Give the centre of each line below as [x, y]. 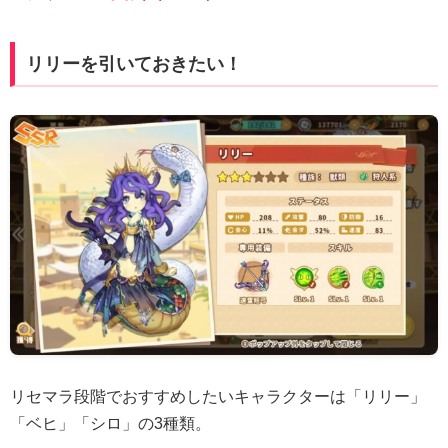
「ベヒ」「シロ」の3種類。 [110, 423]
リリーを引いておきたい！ [133, 63]
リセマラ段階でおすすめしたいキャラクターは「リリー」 [218, 396]
